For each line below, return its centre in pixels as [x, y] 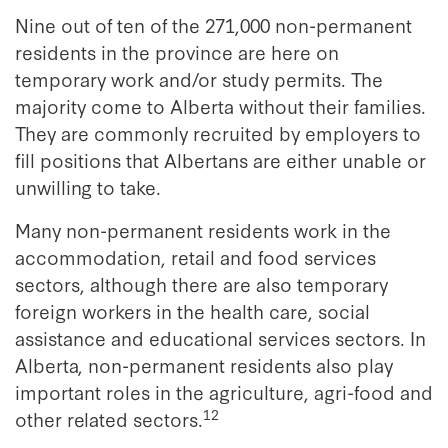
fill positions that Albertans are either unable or [220, 159]
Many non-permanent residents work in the [203, 229]
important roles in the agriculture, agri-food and [224, 391]
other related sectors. [109, 418]
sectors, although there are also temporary [201, 283]
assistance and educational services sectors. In [220, 337]
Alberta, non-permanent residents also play [204, 364]
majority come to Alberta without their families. [220, 105]
